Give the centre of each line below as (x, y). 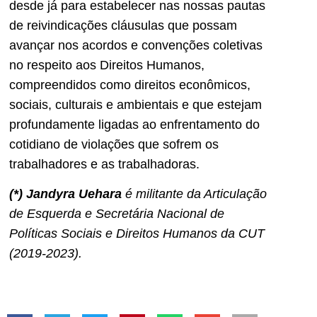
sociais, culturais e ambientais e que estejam (136, 104)
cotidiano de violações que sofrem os (114, 144)
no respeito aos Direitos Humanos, (107, 65)
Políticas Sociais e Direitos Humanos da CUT (137, 233)
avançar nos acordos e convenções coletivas (136, 45)
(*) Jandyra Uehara (65, 194)
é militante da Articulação (194, 194)
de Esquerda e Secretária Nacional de (117, 213)
